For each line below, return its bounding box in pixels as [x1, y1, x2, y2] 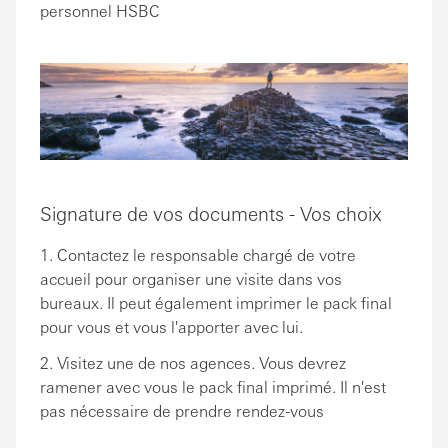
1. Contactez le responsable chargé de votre [40, 243, 356, 265]
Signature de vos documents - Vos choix [40, 200, 382, 225]
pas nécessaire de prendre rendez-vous [40, 399, 324, 421]
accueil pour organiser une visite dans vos [40, 267, 342, 289]
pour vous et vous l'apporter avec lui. [40, 315, 303, 337]
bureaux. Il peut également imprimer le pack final [40, 291, 392, 313]
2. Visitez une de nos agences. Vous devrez [40, 351, 346, 373]
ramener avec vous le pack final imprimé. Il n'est [40, 375, 386, 397]
